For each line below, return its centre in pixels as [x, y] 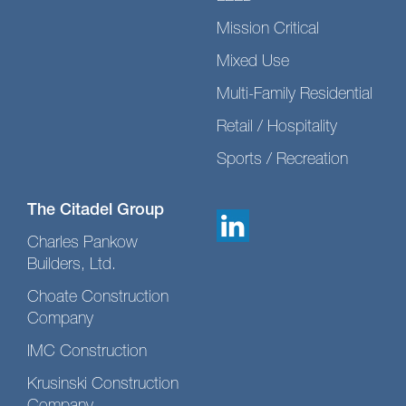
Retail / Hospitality [277, 127]
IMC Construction [87, 352]
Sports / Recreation [282, 160]
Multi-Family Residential [295, 95]
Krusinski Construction [103, 385]
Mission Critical [268, 29]
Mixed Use [253, 62]
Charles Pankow [82, 243]
